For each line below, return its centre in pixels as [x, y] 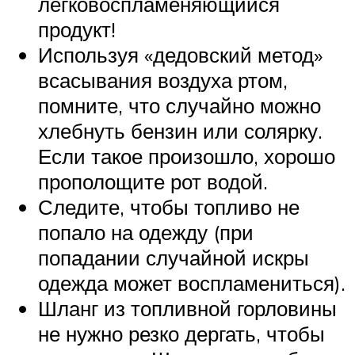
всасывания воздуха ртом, [163, 80]
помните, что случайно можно [179, 105]
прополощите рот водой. [153, 181]
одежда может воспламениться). [192, 282]
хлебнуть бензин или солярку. [180, 130]
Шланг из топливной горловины [187, 308]
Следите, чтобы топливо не [169, 206]
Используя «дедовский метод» [180, 54]
